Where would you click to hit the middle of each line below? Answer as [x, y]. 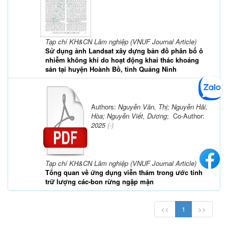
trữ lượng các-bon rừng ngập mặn [99, 181]
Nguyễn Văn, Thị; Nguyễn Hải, [163, 106]
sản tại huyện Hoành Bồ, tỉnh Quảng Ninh [111, 69]
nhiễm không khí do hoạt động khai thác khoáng [122, 60]
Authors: [105, 106]
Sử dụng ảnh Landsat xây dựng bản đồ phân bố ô [124, 50]
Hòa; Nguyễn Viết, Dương [129, 116]
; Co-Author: [186, 116]
